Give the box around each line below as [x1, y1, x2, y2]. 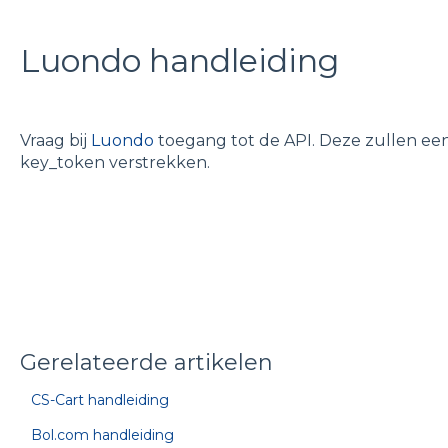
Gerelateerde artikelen [19, 348, 273, 376]
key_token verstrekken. [19, 152, 210, 172]
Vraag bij [19, 130, 91, 150]
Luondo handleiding [19, 40, 339, 80]
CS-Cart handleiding [30, 390, 169, 409]
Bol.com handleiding [30, 425, 174, 444]
